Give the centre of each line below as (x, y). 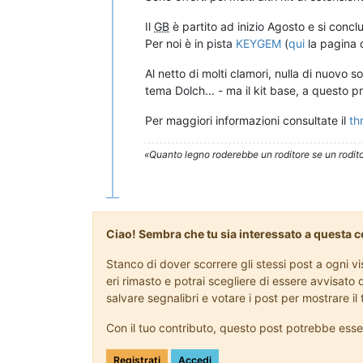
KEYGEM (258, 44)
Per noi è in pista (190, 44)
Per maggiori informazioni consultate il (247, 121)
